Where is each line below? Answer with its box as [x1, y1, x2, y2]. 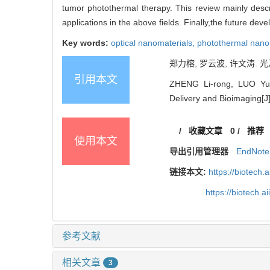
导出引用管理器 [169, 146, 228, 156]
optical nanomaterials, [111, 37, 197, 48]
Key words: [62, 37, 111, 48]
